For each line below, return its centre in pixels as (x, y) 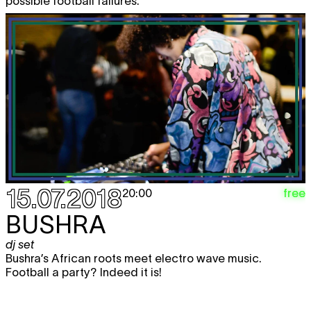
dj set (20, 244)
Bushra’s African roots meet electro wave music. (134, 258)
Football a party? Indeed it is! (84, 272)
